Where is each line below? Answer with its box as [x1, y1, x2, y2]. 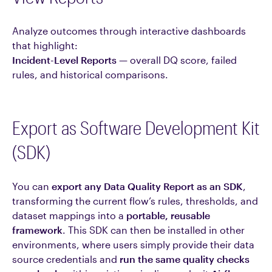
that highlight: [12, 39, 78, 51]
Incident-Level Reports [12, 54, 119, 66]
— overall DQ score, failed [119, 54, 237, 66]
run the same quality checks [120, 253, 250, 265]
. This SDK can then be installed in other [63, 224, 245, 236]
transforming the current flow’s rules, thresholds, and [12, 195, 258, 206]
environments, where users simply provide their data [12, 239, 254, 250]
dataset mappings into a [12, 209, 126, 221]
